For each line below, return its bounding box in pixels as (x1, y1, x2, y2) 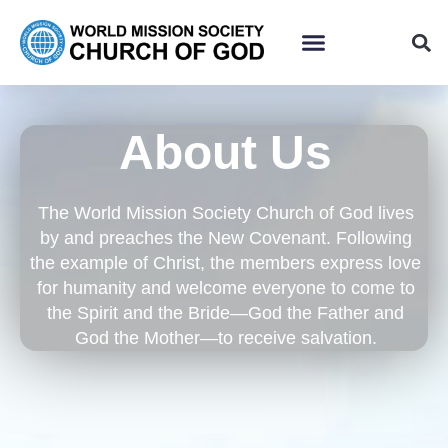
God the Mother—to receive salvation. (74, 328, 377, 349)
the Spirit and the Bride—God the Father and (47, 303, 404, 324)
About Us (119, 126, 332, 180)
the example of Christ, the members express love (30, 253, 421, 274)
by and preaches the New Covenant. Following (39, 228, 412, 249)
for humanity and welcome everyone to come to (36, 278, 415, 299)
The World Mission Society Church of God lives (37, 203, 414, 224)
